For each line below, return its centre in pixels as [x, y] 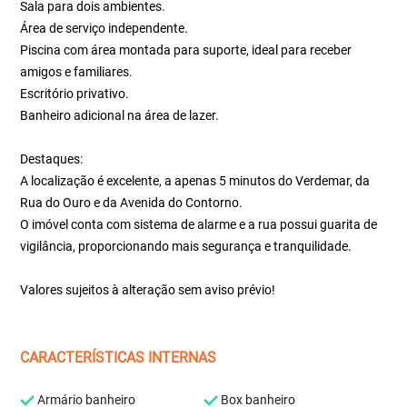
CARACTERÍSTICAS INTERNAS [119, 357]
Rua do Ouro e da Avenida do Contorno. [132, 203]
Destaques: [52, 159]
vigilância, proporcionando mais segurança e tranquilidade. [186, 246]
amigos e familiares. [77, 72]
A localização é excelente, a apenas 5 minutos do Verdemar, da [195, 181]
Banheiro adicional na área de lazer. [120, 115]
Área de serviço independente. [104, 28]
